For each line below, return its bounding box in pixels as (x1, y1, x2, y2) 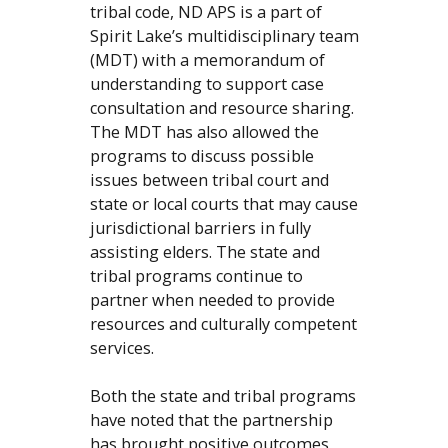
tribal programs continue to (89, 265, 303, 288)
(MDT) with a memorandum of (89, 49, 325, 72)
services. (89, 337, 158, 360)
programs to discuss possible (89, 145, 314, 168)
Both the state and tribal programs (89, 385, 356, 408)
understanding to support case (89, 73, 324, 96)
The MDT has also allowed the (89, 121, 319, 144)
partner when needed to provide (89, 289, 335, 312)
